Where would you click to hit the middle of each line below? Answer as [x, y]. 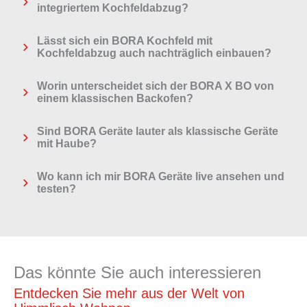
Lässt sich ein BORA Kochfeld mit [125, 41]
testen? [57, 189]
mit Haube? [67, 144]
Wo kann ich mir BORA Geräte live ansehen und [161, 177]
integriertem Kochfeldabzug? [113, 8]
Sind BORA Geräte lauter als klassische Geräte [158, 132]
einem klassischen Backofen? [115, 99]
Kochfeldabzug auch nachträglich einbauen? [154, 53]
